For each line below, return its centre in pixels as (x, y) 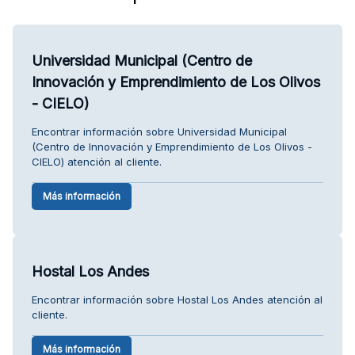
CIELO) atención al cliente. (97, 161)
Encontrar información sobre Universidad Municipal (159, 131)
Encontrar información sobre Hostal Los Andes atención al (177, 299)
